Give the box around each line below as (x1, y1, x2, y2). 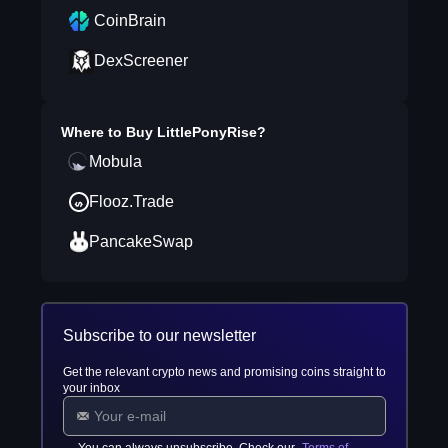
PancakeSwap (88, 233, 193, 250)
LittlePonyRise (156, 124, 257, 140)
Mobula (88, 153, 142, 170)
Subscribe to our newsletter (62, 327, 256, 344)
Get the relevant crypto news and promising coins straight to (62, 365, 386, 379)
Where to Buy (60, 124, 157, 140)
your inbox (62, 381, 120, 395)
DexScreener (93, 52, 188, 69)
